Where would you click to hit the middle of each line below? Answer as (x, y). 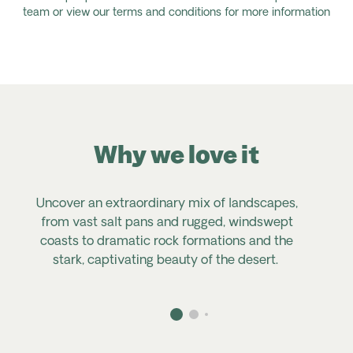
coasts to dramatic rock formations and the (167, 242)
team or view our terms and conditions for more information (176, 13)
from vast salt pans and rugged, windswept (167, 223)
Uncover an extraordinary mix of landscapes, (167, 204)
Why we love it (176, 155)
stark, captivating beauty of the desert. (165, 261)
